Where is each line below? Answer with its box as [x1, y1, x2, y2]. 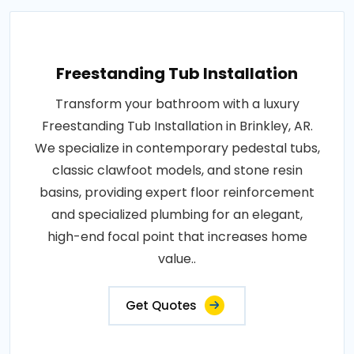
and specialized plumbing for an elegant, [51, 205, 303, 224]
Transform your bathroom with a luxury [55, 94, 299, 113]
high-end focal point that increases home [47, 227, 307, 246]
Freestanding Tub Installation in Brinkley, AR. [41, 116, 313, 135]
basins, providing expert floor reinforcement [40, 183, 314, 201]
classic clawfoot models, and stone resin [51, 160, 303, 179]
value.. [158, 249, 196, 268]
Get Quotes [126, 296, 197, 314]
